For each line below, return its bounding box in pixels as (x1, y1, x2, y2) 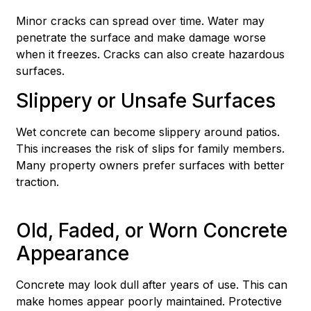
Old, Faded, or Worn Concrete (16, 219, 288, 243)
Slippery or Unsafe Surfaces (16, 88, 276, 112)
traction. (16, 174, 60, 189)
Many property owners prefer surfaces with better (16, 158, 285, 172)
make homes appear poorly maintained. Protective (16, 294, 283, 309)
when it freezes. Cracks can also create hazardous (16, 47, 285, 62)
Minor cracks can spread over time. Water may (16, 14, 265, 28)
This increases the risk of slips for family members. (16, 141, 285, 155)
